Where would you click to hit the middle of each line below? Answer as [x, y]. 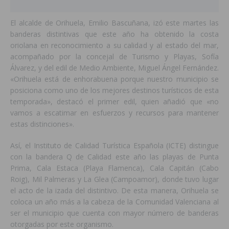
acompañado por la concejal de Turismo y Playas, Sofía [114, 57]
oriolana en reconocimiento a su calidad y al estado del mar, [114, 45]
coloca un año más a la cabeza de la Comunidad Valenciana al [114, 202]
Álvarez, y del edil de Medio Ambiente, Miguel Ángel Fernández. [114, 68]
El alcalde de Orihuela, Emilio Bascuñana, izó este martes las [114, 23]
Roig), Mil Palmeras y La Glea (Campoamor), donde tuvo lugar [114, 179]
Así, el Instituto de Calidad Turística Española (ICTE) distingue [114, 146]
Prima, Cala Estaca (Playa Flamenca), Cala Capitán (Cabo [114, 168]
